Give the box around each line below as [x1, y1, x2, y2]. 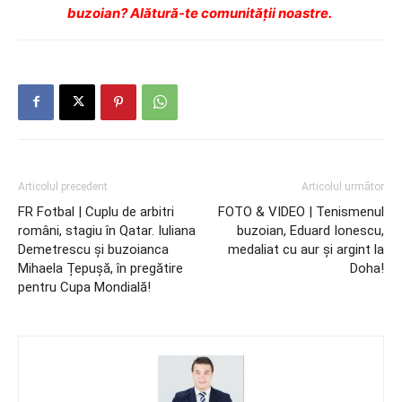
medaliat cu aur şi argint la [228, 240, 384, 258]
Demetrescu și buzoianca [18, 240, 169, 258]
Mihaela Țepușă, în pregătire [18, 259, 183, 276]
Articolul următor [301, 179, 384, 193]
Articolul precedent [18, 179, 108, 193]
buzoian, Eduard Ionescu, [237, 222, 384, 239]
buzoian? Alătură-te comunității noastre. [67, 4, 335, 22]
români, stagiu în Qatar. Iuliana [18, 222, 196, 239]
